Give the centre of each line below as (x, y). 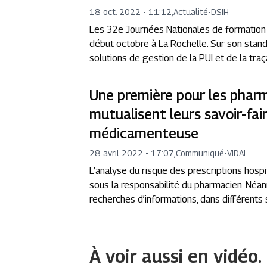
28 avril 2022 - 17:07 (132, 153)
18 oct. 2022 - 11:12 (131, 12)
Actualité (191, 12)
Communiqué (200, 153)
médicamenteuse (144, 133)
